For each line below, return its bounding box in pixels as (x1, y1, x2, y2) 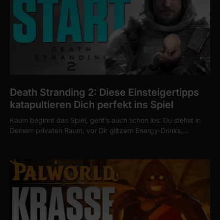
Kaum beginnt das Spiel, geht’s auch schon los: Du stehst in (10, 116, 201, 125)
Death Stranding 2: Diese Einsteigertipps (10, 86, 199, 99)
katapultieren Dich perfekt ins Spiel (10, 99, 173, 111)
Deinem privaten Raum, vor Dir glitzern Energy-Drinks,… (10, 126, 189, 135)
